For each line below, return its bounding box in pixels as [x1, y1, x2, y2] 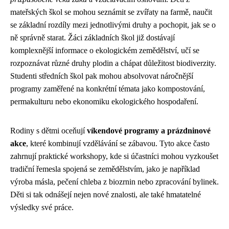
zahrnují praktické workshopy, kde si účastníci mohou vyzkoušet [10, 151, 218, 161]
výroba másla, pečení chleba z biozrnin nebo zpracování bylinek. [10, 177, 219, 186]
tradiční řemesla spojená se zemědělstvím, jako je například [10, 164, 200, 173]
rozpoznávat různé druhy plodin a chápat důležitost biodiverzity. [10, 58, 216, 67]
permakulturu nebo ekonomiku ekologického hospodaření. [10, 97, 198, 106]
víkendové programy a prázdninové [87, 126, 211, 135]
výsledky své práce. [10, 202, 74, 212]
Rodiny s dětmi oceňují [10, 126, 87, 135]
